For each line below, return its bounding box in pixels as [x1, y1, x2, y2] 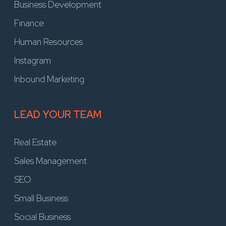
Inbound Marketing [14, 73, 84, 85]
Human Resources [14, 35, 83, 47]
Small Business [14, 192, 68, 204]
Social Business [14, 210, 71, 222]
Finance [14, 17, 44, 29]
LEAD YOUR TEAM [14, 107, 101, 121]
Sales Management [14, 154, 87, 166]
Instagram [14, 54, 51, 66]
